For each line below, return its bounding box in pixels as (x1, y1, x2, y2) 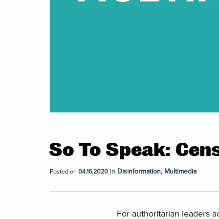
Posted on (50, 167, 78, 175)
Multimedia (164, 167, 197, 175)
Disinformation (117, 167, 161, 175)
